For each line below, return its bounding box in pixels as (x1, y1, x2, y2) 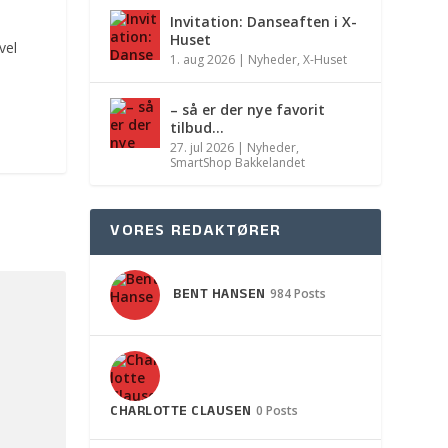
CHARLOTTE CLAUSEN (110, 401, 252, 425)
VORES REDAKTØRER (110, 219, 282, 246)
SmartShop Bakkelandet (170, 154, 306, 172)
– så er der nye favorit (170, 100, 326, 120)
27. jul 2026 (170, 139, 235, 157)
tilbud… (170, 118, 225, 138)
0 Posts (255, 402, 298, 420)
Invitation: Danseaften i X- (170, 12, 358, 32)
